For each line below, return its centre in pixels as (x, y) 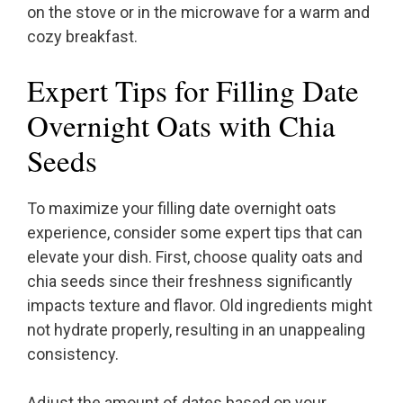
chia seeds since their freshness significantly (190, 282)
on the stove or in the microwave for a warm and (198, 13)
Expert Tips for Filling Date (193, 90)
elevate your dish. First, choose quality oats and (195, 257)
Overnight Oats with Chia (181, 125)
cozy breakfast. (82, 37)
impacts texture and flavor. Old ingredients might (200, 306)
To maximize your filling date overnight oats (182, 209)
